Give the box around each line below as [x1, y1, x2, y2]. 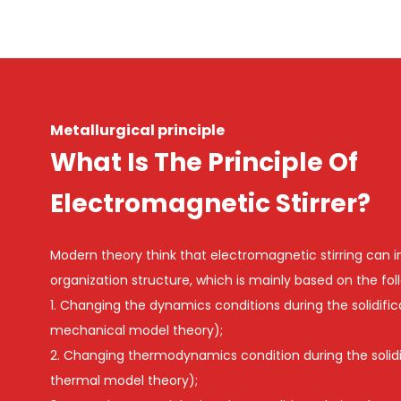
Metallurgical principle [50, 119, 225, 141]
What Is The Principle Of [50, 144, 358, 180]
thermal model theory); [50, 371, 198, 389]
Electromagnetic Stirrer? [50, 185, 371, 221]
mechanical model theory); [50, 320, 223, 339]
